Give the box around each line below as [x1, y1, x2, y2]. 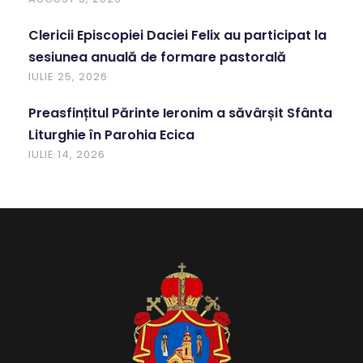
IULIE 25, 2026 [28, 68, 108, 84]
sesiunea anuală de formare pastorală [28, 47, 286, 66]
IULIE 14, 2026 [28, 146, 105, 162]
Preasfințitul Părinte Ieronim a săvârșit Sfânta [28, 103, 332, 122]
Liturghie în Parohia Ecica [28, 125, 194, 144]
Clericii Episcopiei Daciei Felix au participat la [28, 25, 327, 45]
